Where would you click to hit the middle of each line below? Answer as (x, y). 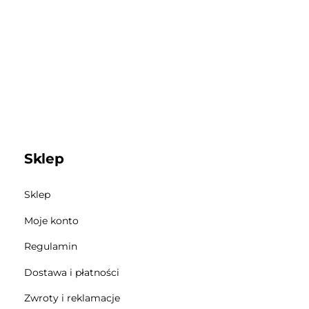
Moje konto (52, 220)
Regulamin (51, 247)
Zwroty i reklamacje (72, 298)
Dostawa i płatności (72, 272)
